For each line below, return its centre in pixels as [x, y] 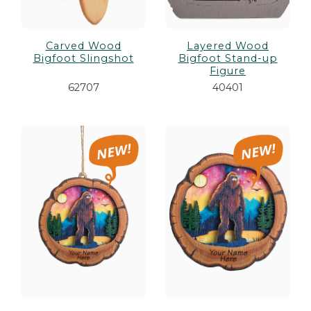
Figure [228, 71]
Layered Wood [228, 46]
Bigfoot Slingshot [83, 59]
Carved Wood [83, 46]
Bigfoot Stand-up [228, 59]
